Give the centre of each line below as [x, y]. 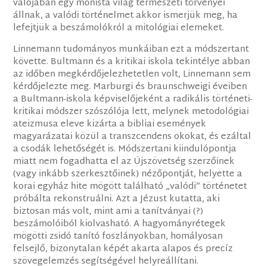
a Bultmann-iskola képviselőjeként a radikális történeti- [133, 100]
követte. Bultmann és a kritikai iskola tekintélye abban [132, 62]
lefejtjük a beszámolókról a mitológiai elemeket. [119, 28]
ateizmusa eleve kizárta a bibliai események [110, 125]
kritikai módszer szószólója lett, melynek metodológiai [131, 112]
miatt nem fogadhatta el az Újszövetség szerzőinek [124, 162]
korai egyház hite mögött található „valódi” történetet [130, 187]
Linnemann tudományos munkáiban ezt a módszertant [131, 50]
